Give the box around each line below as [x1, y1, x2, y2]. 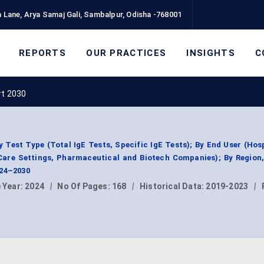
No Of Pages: [57, 181, 112, 192]
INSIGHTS [186, 47, 235, 58]
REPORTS [18, 47, 67, 58]
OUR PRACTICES [86, 47, 167, 58]
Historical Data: [140, 181, 206, 192]
